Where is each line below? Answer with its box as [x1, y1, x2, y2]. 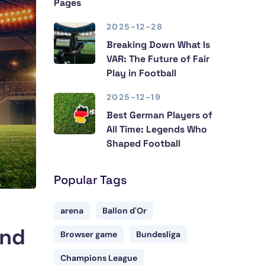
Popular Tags [54, 172, 127, 188]
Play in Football [106, 67, 176, 79]
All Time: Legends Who [106, 123, 207, 135]
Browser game [60, 229, 117, 240]
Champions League [60, 253, 137, 263]
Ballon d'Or [102, 205, 147, 216]
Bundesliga [136, 229, 180, 240]
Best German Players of [106, 109, 212, 121]
